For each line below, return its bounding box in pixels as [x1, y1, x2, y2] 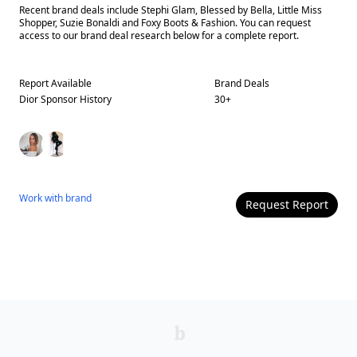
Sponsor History [38, 92, 112, 106]
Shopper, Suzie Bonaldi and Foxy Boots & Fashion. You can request [19, 16, 311, 29]
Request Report [245, 197, 328, 212]
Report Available [19, 76, 92, 90]
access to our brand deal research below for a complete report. [19, 29, 299, 42]
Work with [19, 191, 65, 205]
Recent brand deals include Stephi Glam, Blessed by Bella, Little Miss [19, 3, 322, 17]
